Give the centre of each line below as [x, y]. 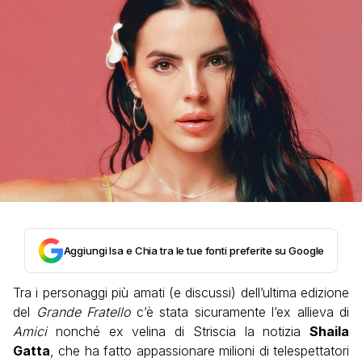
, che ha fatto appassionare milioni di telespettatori [200, 351]
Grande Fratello [83, 312]
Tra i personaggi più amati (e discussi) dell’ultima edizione [181, 293]
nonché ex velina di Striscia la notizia [178, 332]
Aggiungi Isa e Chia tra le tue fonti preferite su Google [194, 251]
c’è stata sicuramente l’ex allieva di [240, 312]
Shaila [329, 332]
